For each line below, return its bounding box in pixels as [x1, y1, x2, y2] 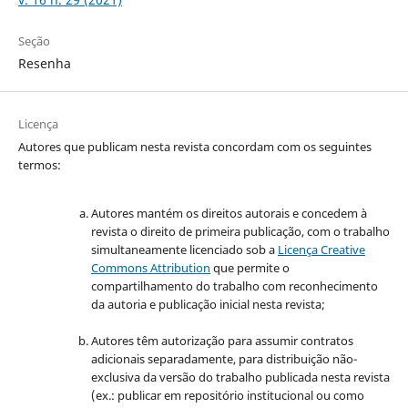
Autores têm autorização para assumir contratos [90, 331, 353, 349]
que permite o [209, 259, 290, 276]
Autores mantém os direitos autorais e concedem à [90, 204, 367, 221]
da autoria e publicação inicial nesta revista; [90, 295, 325, 312]
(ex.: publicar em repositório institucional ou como [90, 386, 364, 403]
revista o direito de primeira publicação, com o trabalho [90, 222, 390, 240]
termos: [17, 156, 61, 173]
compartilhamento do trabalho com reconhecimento [90, 277, 378, 294]
